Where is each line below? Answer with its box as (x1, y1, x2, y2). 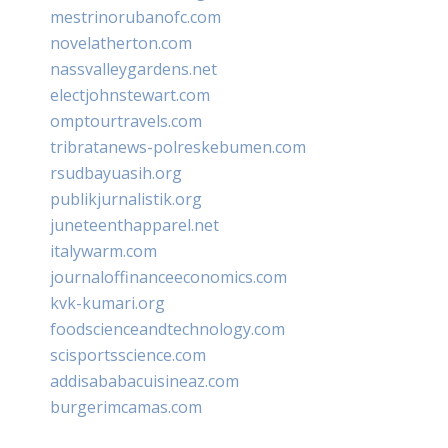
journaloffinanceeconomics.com (50, 265, 287, 288)
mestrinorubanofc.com (50, 5, 221, 28)
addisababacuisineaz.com (50, 369, 239, 392)
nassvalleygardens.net (50, 57, 217, 80)
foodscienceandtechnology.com (50, 317, 285, 340)
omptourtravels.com (50, 109, 202, 132)
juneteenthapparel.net (50, 213, 219, 236)
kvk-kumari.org (50, 291, 165, 314)
